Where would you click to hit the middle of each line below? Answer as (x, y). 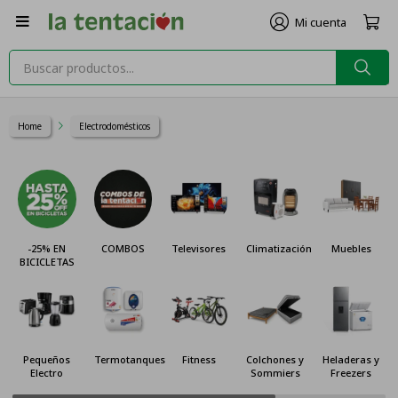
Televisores (199, 248)
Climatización (279, 248)
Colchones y (275, 360)
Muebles (351, 248)
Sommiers (275, 373)
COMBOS (123, 248)
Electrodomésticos (115, 126)
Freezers (351, 373)
